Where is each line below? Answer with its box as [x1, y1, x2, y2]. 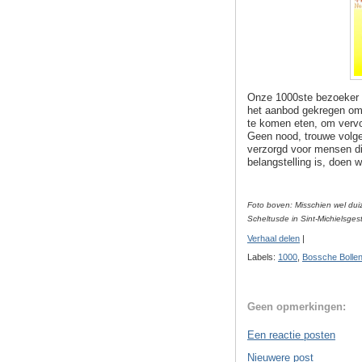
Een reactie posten [247, 328, 335, 341]
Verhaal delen [247, 234, 300, 244]
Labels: [247, 251, 278, 262]
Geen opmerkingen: [247, 301, 346, 314]
